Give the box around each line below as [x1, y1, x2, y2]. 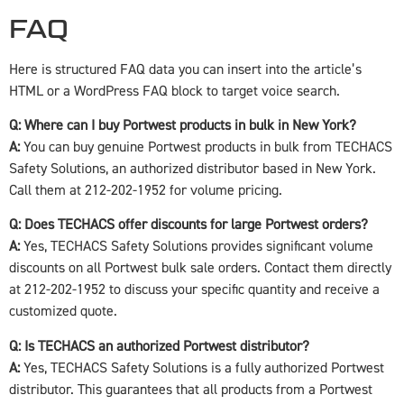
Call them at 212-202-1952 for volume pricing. [9, 181, 282, 200]
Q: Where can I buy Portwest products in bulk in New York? [9, 116, 356, 135]
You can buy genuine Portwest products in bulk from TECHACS [20, 138, 392, 157]
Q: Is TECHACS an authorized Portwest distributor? [9, 336, 309, 355]
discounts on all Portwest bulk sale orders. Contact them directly [9, 259, 391, 278]
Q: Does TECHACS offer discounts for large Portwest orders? [9, 216, 368, 234]
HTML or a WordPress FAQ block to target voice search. [9, 81, 340, 100]
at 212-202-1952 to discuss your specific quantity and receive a [9, 280, 380, 299]
